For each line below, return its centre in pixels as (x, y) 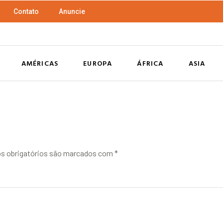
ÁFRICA (150, 63)
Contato (26, 11)
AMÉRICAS (40, 63)
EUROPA (98, 63)
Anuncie (72, 11)
